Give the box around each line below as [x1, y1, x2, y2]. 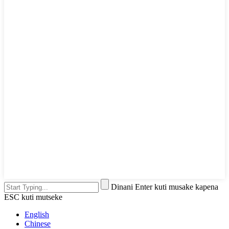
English [25, 210, 49, 219]
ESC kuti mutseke [4, 193, 62, 202]
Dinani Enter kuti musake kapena [111, 182, 218, 192]
